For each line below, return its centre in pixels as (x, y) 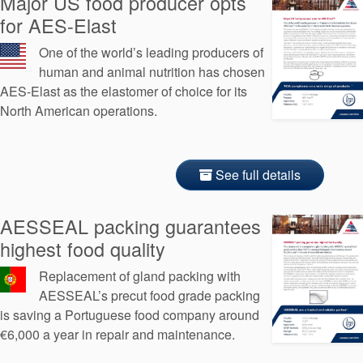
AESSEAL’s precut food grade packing (149, 295)
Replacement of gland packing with (140, 275)
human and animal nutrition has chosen (152, 71)
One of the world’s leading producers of (151, 52)
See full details (256, 174)
